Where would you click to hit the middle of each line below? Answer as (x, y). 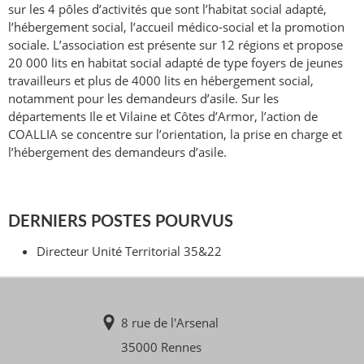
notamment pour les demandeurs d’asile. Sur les (143, 98)
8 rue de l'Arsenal (170, 323)
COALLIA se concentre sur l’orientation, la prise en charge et (175, 134)
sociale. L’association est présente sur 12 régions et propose (175, 45)
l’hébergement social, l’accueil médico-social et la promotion (176, 27)
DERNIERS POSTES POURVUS (121, 222)
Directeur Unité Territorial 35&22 (129, 251)
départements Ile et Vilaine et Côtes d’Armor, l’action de (163, 116)
